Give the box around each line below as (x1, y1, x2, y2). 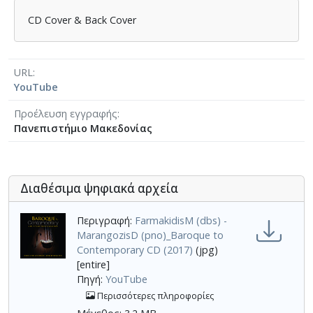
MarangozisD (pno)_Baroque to (77, 228, 224, 242)
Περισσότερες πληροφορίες (95, 289, 214, 302)
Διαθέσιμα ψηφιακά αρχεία (20, 180, 178, 196)
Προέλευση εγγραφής (14, 106, 117, 120)
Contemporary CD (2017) (77, 242, 193, 256)
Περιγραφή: (77, 213, 135, 227)
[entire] (77, 257, 110, 271)
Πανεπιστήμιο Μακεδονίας (14, 121, 152, 135)
